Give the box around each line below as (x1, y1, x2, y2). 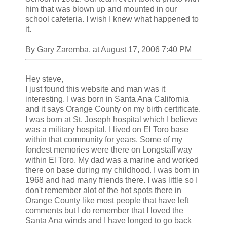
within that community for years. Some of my (25, 135, 182, 144)
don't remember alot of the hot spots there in (25, 186, 181, 195)
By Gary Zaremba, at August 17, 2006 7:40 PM (25, 45, 192, 54)
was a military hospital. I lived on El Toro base (25, 125, 188, 134)
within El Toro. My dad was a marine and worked (25, 156, 199, 165)
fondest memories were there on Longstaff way (25, 145, 192, 155)
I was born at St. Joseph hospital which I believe (25, 115, 197, 124)
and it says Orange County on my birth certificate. (25, 105, 201, 114)
